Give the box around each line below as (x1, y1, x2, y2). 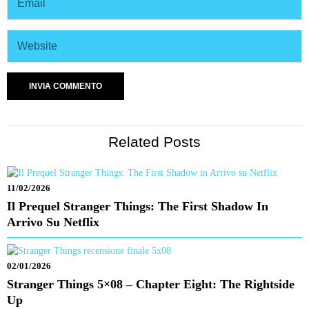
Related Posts (108, 133, 201, 150)
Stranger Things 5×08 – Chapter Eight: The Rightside (7, 277, 295, 291)
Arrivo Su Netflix (7, 215, 99, 229)
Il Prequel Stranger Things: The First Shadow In (7, 199, 268, 213)
